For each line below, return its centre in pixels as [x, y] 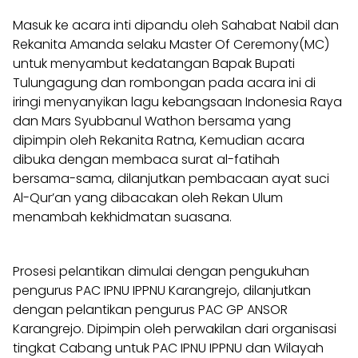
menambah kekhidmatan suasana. [122, 217]
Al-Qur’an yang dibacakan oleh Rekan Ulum [148, 197]
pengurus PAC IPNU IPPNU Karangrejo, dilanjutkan [162, 290]
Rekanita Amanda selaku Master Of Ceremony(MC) [171, 44]
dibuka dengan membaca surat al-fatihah [146, 159]
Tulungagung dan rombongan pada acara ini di [164, 82]
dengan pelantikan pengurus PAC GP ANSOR [150, 309]
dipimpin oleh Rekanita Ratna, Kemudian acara [159, 140]
